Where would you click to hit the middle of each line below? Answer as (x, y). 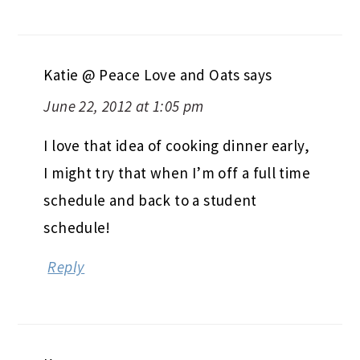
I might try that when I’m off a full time (177, 172)
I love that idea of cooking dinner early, (176, 145)
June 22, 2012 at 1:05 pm (124, 106)
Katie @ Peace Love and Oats (142, 74)
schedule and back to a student (150, 200)
